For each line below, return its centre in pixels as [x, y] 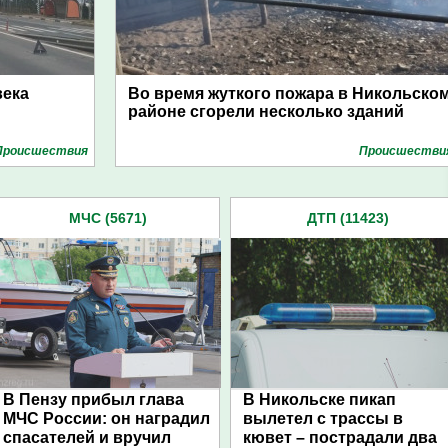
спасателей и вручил [87, 437]
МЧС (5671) [108, 218]
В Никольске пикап [319, 399]
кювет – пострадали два [340, 437]
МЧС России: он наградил [106, 418]
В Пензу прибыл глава [93, 399]
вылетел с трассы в [323, 418]
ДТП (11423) [348, 218]
